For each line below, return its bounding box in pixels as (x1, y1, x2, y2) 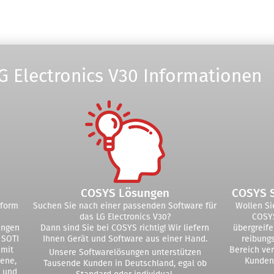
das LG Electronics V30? (79, 212, 171, 222)
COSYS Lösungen (80, 186, 169, 200)
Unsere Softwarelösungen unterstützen (48, 247, 201, 257)
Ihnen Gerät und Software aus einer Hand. (42, 234, 207, 244)
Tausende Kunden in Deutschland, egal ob (43, 258, 207, 268)
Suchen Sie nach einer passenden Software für (33, 201, 217, 211)
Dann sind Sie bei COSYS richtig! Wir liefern (40, 223, 209, 233)
